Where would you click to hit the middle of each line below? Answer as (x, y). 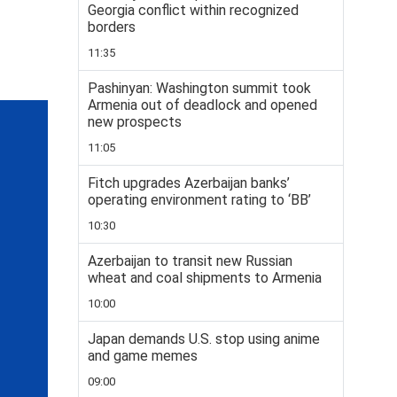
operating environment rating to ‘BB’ (199, 200)
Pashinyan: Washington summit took (199, 88)
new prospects (135, 122)
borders (112, 27)
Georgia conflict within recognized (193, 10)
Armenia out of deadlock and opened (202, 105)
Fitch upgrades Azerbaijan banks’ (189, 183)
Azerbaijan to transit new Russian (190, 261)
